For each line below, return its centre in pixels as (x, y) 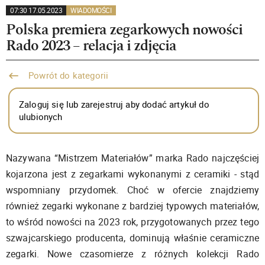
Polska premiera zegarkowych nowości (124, 30)
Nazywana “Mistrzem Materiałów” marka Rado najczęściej (132, 158)
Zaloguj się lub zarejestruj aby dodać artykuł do (114, 104)
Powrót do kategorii (67, 75)
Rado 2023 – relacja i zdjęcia (91, 46)
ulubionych (41, 117)
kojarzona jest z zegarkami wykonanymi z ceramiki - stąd (132, 174)
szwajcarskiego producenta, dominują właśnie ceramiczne (132, 238)
